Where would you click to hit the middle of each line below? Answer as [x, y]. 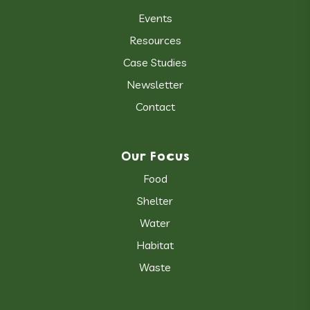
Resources [155, 40]
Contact [155, 107]
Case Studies [155, 63]
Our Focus [155, 157]
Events [155, 18]
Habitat [155, 245]
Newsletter [155, 85]
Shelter [155, 201]
